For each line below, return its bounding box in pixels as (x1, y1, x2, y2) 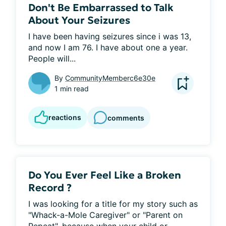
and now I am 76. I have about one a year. (28, 42, 188, 52)
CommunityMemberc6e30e (65, 74, 155, 82)
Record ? (28, 181, 72, 194)
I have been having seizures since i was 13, (28, 31, 191, 41)
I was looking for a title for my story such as (28, 199, 198, 209)
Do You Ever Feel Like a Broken (28, 168, 181, 182)
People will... (28, 53, 76, 64)
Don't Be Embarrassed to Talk (28, 1, 174, 14)
